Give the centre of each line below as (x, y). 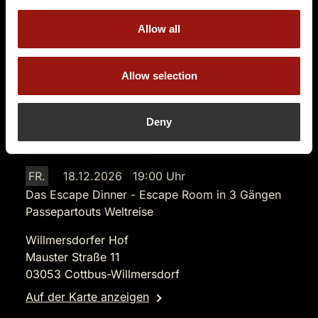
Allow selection (159, 75)
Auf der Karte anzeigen (87, 297)
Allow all (159, 29)
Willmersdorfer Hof (77, 240)
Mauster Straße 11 (73, 257)
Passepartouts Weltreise (89, 212)
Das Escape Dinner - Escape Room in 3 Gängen (153, 194)
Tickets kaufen (165, 21)
